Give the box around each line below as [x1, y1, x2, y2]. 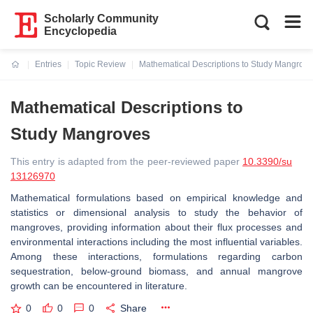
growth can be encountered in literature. [10, 280, 187, 291]
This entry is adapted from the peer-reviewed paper [10, 156, 242, 167]
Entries [35, 59, 61, 69]
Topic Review [75, 59, 126, 69]
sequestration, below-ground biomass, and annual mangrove [10, 265, 303, 277]
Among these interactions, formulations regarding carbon [10, 251, 303, 262]
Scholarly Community [44, 13, 159, 24]
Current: [11, 68, 44, 78]
